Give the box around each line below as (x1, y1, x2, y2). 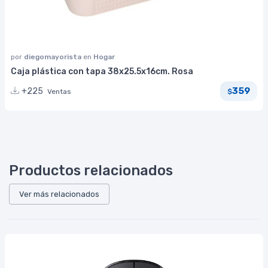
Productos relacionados (9, 162, 173, 179)
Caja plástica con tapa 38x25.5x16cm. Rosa (11, 66, 193, 77)
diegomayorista (24, 52, 83, 61)
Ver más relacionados (19, 189, 99, 199)
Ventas (47, 87, 71, 96)
